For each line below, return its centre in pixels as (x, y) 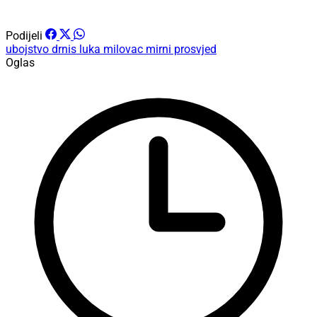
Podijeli (24, 36)
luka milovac (113, 50)
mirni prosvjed (181, 50)
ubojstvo (29, 50)
